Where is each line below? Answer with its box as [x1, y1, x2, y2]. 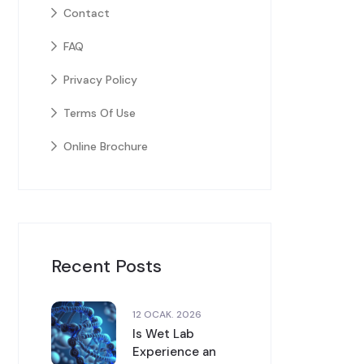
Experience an [132, 343, 216, 360]
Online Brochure [63, 139, 148, 154]
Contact [63, 6, 110, 20]
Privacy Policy [63, 72, 137, 87]
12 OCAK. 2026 [132, 307, 201, 321]
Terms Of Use [63, 106, 136, 120]
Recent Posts [51, 254, 162, 278]
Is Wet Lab [132, 325, 194, 342]
